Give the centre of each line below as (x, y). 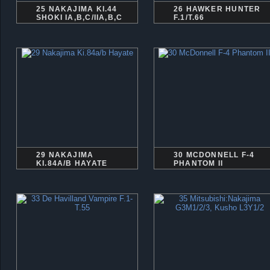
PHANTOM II (199, 163)
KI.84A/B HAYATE (72, 163)
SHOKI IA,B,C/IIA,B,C (80, 17)
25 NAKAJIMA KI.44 (77, 9)
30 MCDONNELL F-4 (214, 155)
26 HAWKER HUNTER (217, 9)
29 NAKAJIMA (65, 155)
